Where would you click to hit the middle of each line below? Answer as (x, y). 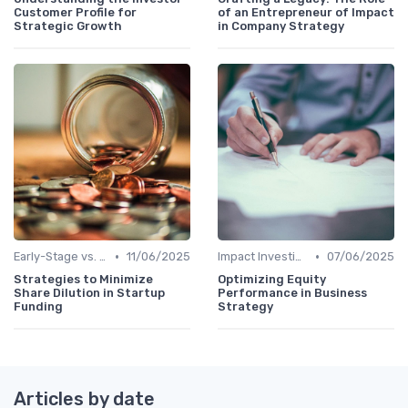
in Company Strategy (281, 26)
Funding (38, 307)
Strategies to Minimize (83, 280)
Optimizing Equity (272, 280)
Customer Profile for (75, 13)
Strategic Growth (68, 26)
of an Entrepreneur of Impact (306, 13)
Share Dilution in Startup (89, 293)
